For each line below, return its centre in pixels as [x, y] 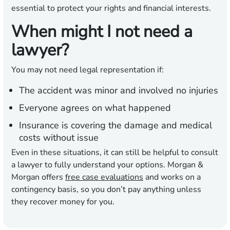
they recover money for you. [63, 202]
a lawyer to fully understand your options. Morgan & [107, 165]
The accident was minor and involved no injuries [119, 91]
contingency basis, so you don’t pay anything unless [106, 190]
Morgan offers [38, 177]
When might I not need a [102, 32]
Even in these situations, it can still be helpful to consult [115, 153]
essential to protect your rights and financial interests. [111, 8]
